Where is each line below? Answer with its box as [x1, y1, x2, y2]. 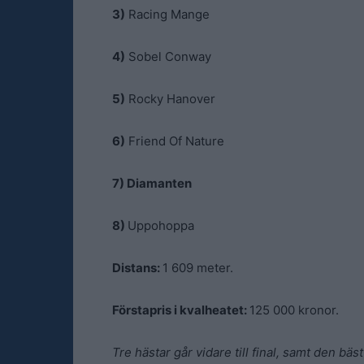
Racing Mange [125, 6, 210, 22]
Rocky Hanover [125, 91, 215, 106]
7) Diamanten [112, 175, 192, 191]
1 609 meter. [162, 260, 233, 275]
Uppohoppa [128, 218, 194, 233]
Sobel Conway [125, 49, 211, 64]
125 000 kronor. [249, 302, 339, 318]
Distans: [112, 260, 162, 275]
